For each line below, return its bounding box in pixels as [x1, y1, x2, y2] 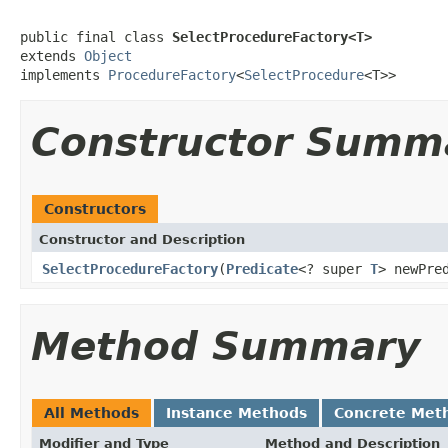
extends [20, 47, 84, 64]
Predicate [226, 260, 298, 277]
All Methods [44, 404, 139, 421]
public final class [20, 28, 172, 45]
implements [20, 66, 108, 83]
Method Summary [31, 323, 420, 369]
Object [84, 47, 132, 64]
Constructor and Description [39, 231, 245, 247]
